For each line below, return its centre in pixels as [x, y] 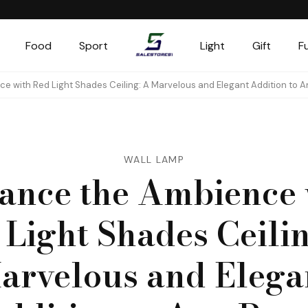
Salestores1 [199, 77]
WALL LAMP [154, 159]
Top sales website [176, 65]
